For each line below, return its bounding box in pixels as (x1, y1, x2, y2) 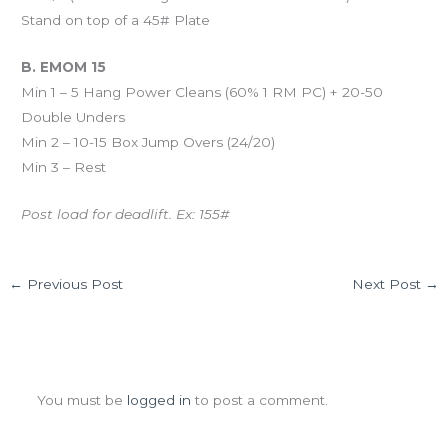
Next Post (351, 276, 425, 293)
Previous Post (23, 276, 124, 293)
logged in (126, 391, 191, 408)
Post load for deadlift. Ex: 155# (21, 206, 231, 223)
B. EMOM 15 (21, 59, 107, 76)
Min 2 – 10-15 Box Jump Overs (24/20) (21, 134, 276, 151)
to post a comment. (190, 391, 328, 408)
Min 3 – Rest (21, 159, 107, 176)
